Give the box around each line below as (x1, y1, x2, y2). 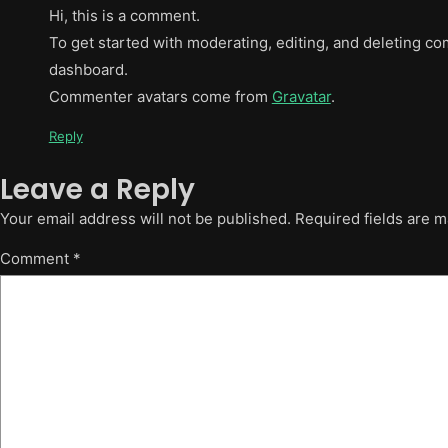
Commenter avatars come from (48, 87, 272, 106)
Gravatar (271, 87, 331, 106)
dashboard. (48, 60, 128, 79)
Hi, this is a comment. (48, 6, 200, 25)
